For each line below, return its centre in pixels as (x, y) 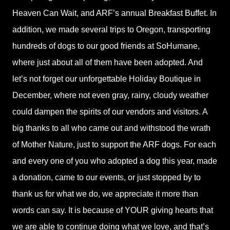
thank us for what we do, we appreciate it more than (105, 194)
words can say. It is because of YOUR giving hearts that (113, 210)
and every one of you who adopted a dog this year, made (115, 161)
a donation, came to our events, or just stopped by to (107, 177)
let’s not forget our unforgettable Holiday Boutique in (107, 79)
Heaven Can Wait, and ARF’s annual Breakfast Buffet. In (114, 13)
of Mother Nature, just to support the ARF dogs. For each (114, 145)
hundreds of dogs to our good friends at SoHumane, (106, 46)
